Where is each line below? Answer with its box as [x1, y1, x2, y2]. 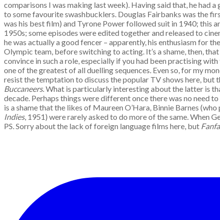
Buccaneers [4, 84, 43, 93]
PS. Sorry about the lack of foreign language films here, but [4, 121, 201, 131]
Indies [4, 112, 25, 121]
